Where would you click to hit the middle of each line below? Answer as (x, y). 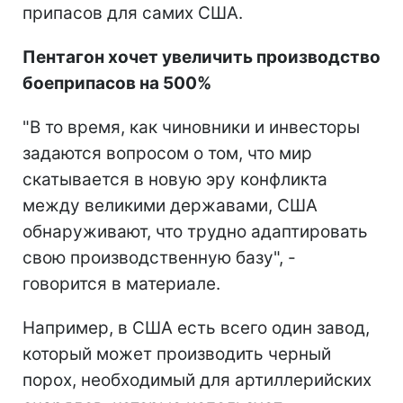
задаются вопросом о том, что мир (167, 153)
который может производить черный (177, 354)
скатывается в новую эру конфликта (175, 179)
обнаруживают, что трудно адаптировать (195, 231)
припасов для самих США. (133, 13)
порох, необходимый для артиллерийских (197, 380)
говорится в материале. (121, 283)
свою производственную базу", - (159, 257)
